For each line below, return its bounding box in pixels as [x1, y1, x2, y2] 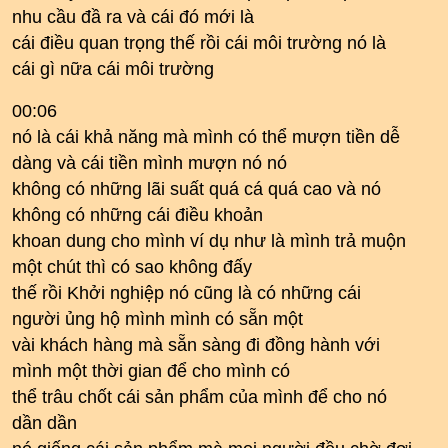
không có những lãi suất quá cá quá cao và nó [12, 179, 381, 199]
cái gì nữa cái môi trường [12, 59, 214, 79]
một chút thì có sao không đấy [12, 257, 252, 277]
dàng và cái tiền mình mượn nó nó [12, 153, 287, 173]
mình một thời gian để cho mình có [12, 361, 290, 381]
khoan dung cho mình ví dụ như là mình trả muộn [12, 231, 406, 251]
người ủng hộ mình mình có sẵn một [12, 309, 303, 329]
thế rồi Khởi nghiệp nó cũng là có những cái [12, 283, 361, 303]
